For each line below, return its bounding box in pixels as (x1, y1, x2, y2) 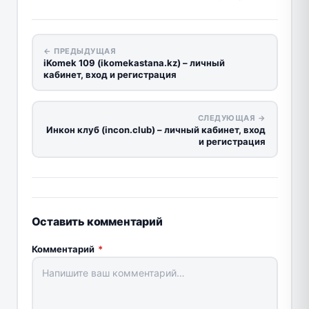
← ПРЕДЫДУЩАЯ (43, 46, 116, 56)
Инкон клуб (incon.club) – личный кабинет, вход (46, 123, 266, 135)
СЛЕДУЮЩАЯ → (197, 112, 266, 123)
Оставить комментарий (31, 215, 163, 229)
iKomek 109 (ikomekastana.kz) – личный (43, 57, 225, 68)
